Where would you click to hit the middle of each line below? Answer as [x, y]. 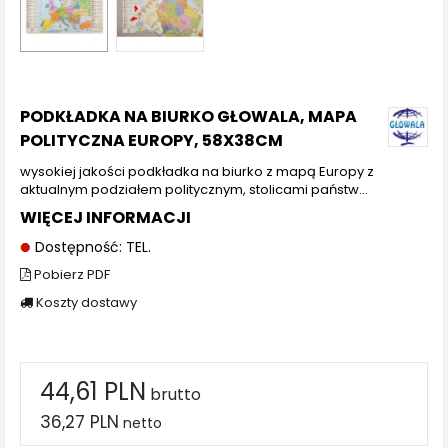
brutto [173, 394]
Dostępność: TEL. [91, 246]
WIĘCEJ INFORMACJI [105, 217]
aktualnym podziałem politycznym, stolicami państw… [194, 189]
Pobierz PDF [70, 274]
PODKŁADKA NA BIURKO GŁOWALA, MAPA [188, 116]
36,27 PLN [79, 421]
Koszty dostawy [85, 302]
